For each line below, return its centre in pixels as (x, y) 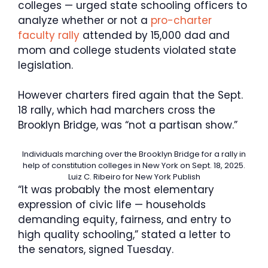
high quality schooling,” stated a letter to (124, 234)
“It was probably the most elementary (116, 189)
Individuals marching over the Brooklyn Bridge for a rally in (134, 154)
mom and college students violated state (127, 50)
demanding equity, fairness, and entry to (124, 219)
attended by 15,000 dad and (156, 35)
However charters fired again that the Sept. (130, 95)
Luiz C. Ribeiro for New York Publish (134, 176)
